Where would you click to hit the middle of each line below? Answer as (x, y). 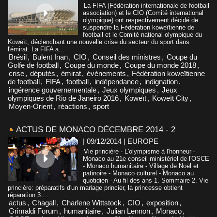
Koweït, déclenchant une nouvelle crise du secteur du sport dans (99, 42)
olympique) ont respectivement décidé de (140, 20)
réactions (73, 106)
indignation (161, 81)
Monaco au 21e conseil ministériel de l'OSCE (146, 158)
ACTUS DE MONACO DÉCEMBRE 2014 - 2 (96, 129)
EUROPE (143, 141)
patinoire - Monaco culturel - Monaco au (138, 173)
